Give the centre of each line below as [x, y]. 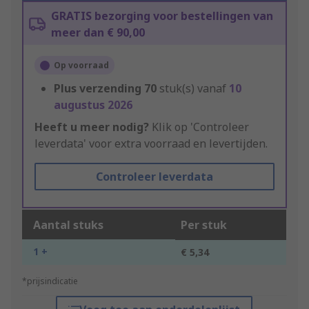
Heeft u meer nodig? [92, 127]
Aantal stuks [68, 225]
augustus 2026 [93, 105]
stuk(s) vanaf [194, 89]
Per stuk [204, 225]
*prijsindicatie [50, 281]
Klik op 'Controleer [199, 127]
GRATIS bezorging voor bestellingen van [162, 16]
